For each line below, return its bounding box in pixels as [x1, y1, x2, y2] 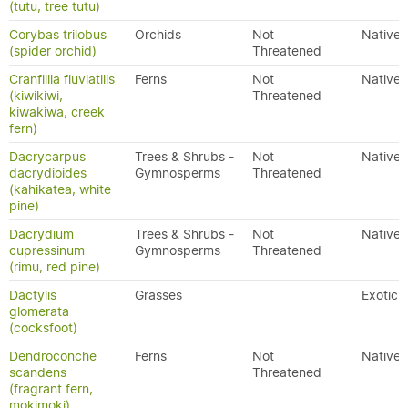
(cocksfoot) [9, 320, 77, 336]
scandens [9, 364, 66, 381]
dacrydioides [9, 165, 87, 181]
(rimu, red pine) [9, 259, 100, 275]
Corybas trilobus [9, 26, 107, 43]
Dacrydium [9, 226, 74, 242]
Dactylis [9, 287, 56, 303]
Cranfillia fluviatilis [9, 71, 115, 87]
